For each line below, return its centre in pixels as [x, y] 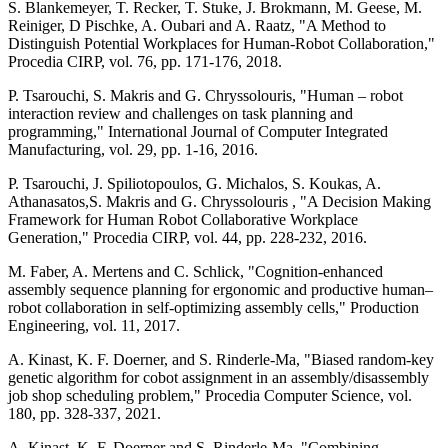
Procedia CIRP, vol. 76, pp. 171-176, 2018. [145, 61]
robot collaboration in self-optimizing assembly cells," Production [213, 307]
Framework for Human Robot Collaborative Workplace [183, 219]
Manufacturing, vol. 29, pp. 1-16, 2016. [133, 149]
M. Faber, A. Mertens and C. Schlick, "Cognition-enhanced [195, 271]
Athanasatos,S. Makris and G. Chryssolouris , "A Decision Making [219, 201]
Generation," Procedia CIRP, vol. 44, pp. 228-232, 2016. [187, 237]
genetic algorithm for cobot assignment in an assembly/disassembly [218, 377]
